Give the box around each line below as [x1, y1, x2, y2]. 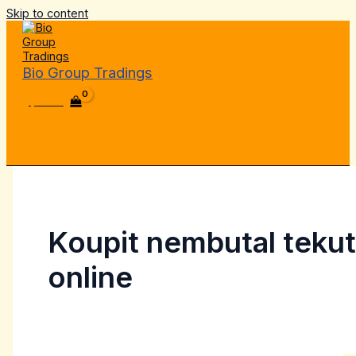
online [47, 259, 133, 295]
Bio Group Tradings [22, 64, 153, 81]
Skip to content [6, 6, 88, 21]
